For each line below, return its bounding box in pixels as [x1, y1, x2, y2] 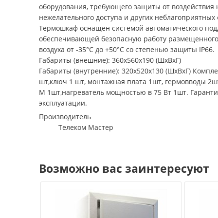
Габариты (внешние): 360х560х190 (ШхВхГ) [39, 55, 181, 65]
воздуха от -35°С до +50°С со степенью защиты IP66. [39, 45, 215, 54]
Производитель [39, 112, 91, 121]
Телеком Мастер [58, 123, 113, 132]
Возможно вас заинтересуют [39, 161, 209, 176]
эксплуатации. [39, 98, 87, 108]
